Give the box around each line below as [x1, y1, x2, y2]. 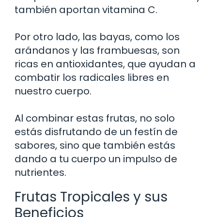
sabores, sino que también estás [15, 138, 175, 152]
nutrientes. [15, 165, 66, 179]
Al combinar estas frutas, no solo [15, 111, 175, 125]
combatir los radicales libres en [15, 70, 169, 84]
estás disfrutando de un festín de [15, 124, 178, 139]
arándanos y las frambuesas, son [15, 43, 180, 57]
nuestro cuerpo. [15, 84, 92, 98]
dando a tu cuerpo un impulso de [15, 152, 177, 166]
